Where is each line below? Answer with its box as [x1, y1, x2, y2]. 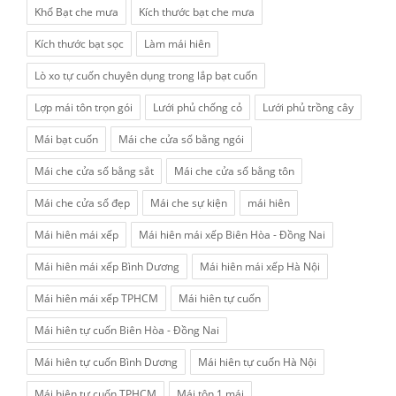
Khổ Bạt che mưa [34, 4, 118, 19]
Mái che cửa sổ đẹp [34, 195, 130, 210]
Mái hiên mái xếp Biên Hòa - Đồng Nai [139, 227, 325, 242]
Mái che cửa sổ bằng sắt [34, 164, 154, 179]
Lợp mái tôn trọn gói [34, 100, 133, 115]
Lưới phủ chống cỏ [153, 100, 242, 115]
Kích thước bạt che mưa [139, 4, 255, 19]
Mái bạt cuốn [34, 132, 98, 147]
